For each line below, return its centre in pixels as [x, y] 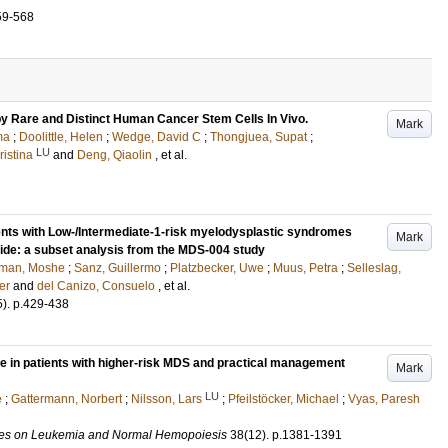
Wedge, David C [156, 137]
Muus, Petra [305, 268]
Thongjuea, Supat [258, 137]
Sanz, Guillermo [117, 268]
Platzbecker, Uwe [217, 268]
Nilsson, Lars [166, 399]
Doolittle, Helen [61, 137]
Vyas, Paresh [384, 399]
